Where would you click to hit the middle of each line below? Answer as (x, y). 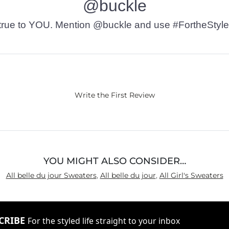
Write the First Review (114, 95)
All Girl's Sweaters (191, 175)
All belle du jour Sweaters (51, 175)
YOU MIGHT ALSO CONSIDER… (114, 161)
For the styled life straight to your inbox (104, 221)
